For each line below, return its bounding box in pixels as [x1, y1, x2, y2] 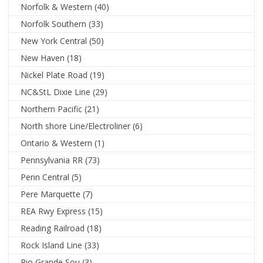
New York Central [21, 35, 87, 47]
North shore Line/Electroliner [21, 120, 131, 132]
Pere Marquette [21, 188, 81, 200]
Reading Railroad [21, 222, 85, 234]
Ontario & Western [21, 137, 93, 149]
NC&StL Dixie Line [21, 86, 91, 98]
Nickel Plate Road [21, 69, 88, 81]
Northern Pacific [21, 103, 83, 115]
